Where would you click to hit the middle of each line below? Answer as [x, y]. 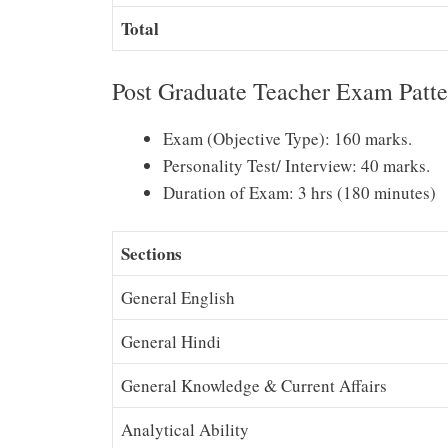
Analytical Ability [185, 430]
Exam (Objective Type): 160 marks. [287, 138]
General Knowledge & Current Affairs [254, 386]
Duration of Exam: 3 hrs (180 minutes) [299, 192]
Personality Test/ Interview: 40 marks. [296, 165]
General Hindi [171, 342]
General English [178, 298]
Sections [151, 254]
